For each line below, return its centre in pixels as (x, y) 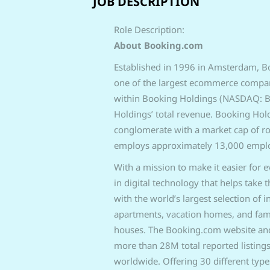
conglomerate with (154, 130)
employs (133, 145)
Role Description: (149, 30)
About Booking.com (158, 45)
